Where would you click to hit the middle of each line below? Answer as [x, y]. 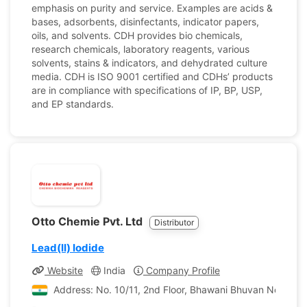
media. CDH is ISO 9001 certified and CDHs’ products [152, 76]
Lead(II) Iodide [68, 248]
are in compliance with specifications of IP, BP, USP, [147, 90]
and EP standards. [73, 104]
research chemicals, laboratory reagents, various [140, 49]
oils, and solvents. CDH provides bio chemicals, [137, 35]
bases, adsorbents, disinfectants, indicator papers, [145, 22]
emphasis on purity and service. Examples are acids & [152, 8]
